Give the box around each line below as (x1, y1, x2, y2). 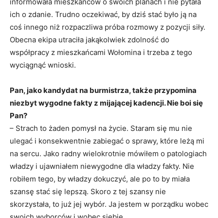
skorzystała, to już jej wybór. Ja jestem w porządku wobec (10, 200, 208, 209)
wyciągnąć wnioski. (10, 60, 76, 70)
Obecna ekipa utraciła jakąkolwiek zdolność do (10, 35, 169, 45)
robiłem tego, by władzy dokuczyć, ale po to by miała (10, 174, 190, 184)
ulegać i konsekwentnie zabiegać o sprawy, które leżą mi (10, 136, 204, 146)
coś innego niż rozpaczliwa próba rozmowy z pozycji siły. (10, 22, 205, 32)
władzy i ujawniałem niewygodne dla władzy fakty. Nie (10, 162, 194, 171)
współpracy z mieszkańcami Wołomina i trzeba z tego (10, 48, 192, 57)
